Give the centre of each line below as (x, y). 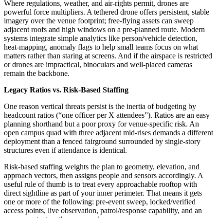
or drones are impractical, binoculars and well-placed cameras (98, 64)
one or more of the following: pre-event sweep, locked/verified (100, 201)
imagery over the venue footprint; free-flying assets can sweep (99, 20)
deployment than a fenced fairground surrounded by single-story (102, 141)
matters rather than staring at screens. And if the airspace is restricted (108, 55)
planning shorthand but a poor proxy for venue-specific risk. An (101, 124)
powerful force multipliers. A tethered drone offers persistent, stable (107, 12)
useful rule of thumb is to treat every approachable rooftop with (100, 184)
